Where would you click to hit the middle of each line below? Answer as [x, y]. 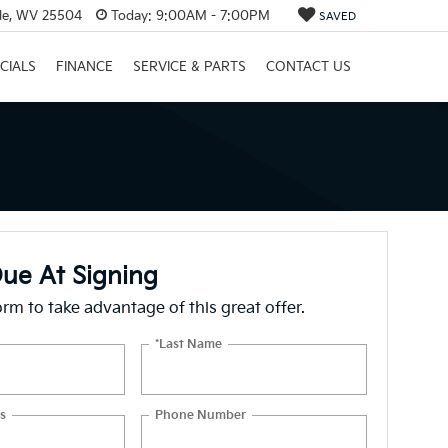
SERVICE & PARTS [189, 67]
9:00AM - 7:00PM [211, 15]
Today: [131, 15]
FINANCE [84, 67]
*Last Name [189, 344]
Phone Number [201, 415]
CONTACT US [308, 67]
